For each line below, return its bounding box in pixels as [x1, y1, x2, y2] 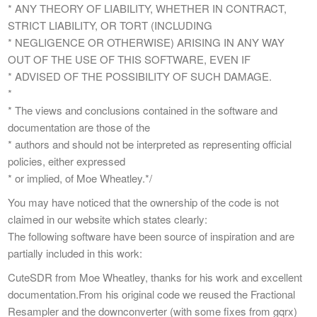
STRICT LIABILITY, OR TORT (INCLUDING [8, 17, 212, 33]
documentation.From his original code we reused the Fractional [8, 286, 295, 301]
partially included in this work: [8, 245, 142, 260]
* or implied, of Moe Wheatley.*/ [8, 170, 152, 185]
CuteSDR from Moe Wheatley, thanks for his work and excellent [8, 269, 302, 284]
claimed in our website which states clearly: [8, 211, 207, 226]
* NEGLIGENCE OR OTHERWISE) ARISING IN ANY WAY [8, 34, 284, 50]
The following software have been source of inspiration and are [8, 228, 294, 243]
